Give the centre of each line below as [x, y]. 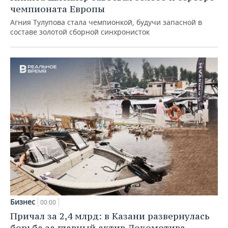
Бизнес [23, 202]
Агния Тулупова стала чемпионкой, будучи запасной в [106, 22]
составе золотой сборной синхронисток [80, 32]
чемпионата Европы [58, 9]
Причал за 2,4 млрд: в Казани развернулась [110, 216]
